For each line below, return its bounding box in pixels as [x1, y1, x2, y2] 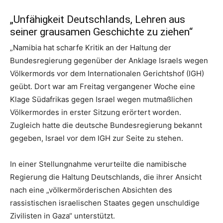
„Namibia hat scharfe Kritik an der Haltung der [10, 43, 171, 52]
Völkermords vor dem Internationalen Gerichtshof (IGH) [10, 69, 204, 78]
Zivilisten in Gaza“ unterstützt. [10, 211, 115, 221]
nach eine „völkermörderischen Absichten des [10, 185, 172, 195]
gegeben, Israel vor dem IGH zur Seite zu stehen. [10, 133, 183, 143]
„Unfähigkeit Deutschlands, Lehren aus [10, 13, 185, 25]
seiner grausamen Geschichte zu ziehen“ [10, 26, 193, 38]
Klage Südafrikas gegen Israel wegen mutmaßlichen [10, 95, 193, 104]
